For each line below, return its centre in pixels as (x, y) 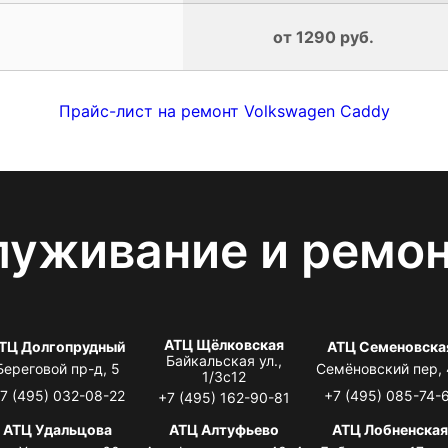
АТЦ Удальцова (58, 429)
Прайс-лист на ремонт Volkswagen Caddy (224, 110)
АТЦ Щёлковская (223, 344)
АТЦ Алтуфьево (223, 429)
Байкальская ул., (223, 360)
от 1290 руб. (323, 36)
